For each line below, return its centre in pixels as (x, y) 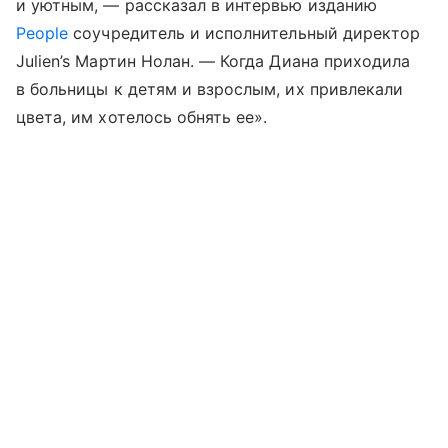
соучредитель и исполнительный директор (244, 33)
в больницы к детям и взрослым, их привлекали (210, 89)
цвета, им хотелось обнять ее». (142, 117)
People (42, 33)
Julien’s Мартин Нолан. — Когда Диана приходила (213, 61)
